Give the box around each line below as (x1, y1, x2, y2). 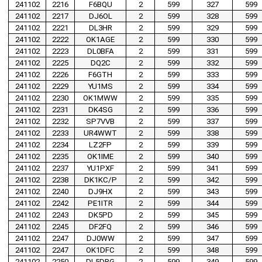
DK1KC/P (84, 175, 117, 185)
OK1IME (87, 152, 113, 161)
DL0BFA (87, 47, 114, 56)
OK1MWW (83, 94, 118, 103)
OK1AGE (86, 35, 115, 44)
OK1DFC (86, 246, 115, 255)
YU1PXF (87, 164, 114, 173)
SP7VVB (86, 117, 115, 126)
